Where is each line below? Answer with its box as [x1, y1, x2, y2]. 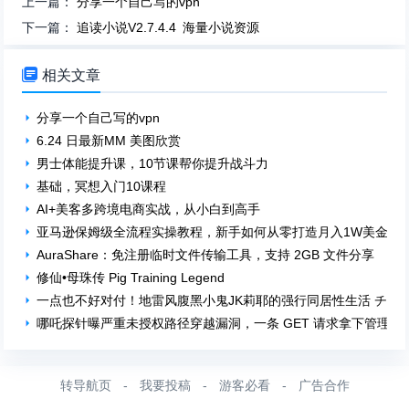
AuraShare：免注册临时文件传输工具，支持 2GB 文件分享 [37, 247, 375, 262]
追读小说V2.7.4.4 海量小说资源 [77, 20, 260, 35]
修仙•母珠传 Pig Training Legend [37, 270, 225, 285]
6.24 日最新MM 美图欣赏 [37, 133, 182, 148]
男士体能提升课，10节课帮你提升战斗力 [37, 156, 269, 171]
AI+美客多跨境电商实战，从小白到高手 [37, 202, 261, 216]
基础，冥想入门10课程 [37, 179, 167, 194]
